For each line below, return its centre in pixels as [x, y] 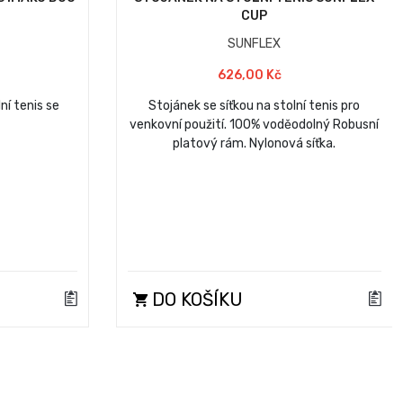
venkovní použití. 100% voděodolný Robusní [255, 125]
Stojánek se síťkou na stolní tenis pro [255, 106]
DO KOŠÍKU [195, 300]
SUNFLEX [255, 44]
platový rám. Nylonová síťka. [255, 143]
